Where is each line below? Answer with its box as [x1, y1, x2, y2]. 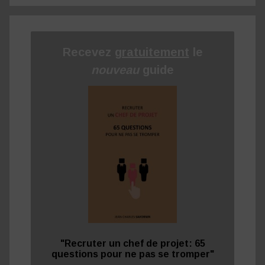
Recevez [62, 46, 115, 59]
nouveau [91, 63, 143, 77]
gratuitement [114, 46, 189, 59]
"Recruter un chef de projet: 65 [60, 238, 205, 249]
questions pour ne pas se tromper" [51, 249, 214, 260]
